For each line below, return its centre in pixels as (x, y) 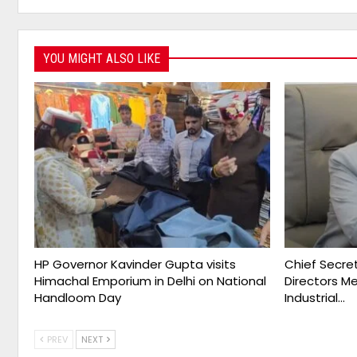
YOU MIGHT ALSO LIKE (102, 58)
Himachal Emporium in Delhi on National (150, 280)
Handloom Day (78, 297)
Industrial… (315, 297)
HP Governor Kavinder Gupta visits (135, 264)
